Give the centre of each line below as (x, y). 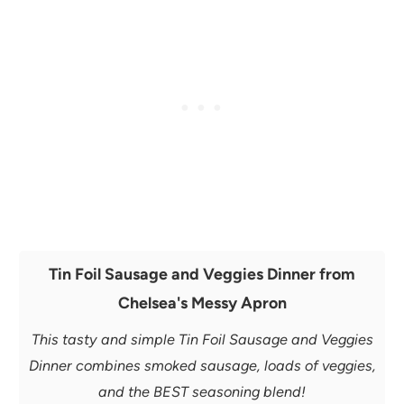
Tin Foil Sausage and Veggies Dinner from (202, 273)
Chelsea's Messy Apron (202, 302)
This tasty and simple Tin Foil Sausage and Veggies (202, 339)
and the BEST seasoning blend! (202, 391)
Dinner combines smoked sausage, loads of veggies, (202, 365)
